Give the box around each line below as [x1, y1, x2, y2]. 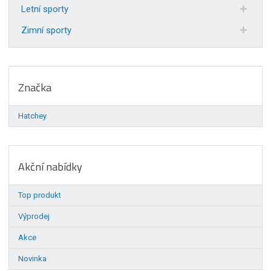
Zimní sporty [21, 24, 72, 36]
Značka [18, 79, 52, 96]
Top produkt [18, 190, 62, 200]
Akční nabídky [18, 158, 83, 175]
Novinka [18, 253, 47, 263]
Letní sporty [21, 4, 69, 15]
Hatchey [18, 111, 47, 120]
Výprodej [18, 211, 50, 221]
